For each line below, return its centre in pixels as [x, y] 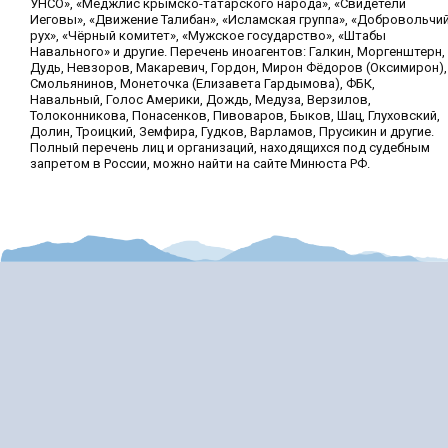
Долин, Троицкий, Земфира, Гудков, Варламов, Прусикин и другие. [232, 131]
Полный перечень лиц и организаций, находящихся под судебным [230, 147]
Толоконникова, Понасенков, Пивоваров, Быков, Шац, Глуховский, [235, 115]
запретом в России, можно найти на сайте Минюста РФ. [200, 163]
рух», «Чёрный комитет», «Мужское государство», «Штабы [208, 35]
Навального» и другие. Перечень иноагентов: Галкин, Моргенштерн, [237, 51]
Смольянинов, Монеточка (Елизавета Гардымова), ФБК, [202, 83]
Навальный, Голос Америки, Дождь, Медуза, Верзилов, [200, 99]
